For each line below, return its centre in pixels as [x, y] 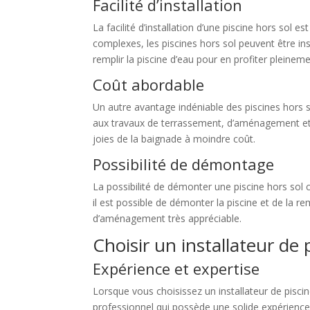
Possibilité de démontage [184, 164]
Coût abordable [149, 85]
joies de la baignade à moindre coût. [174, 139]
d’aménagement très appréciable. [167, 219]
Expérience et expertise [176, 269]
